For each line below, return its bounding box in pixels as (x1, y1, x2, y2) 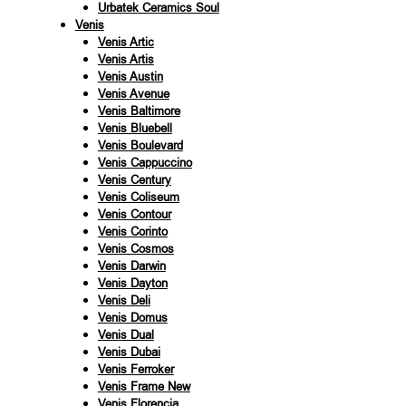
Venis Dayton (97, 275, 168, 291)
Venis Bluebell (97, 120, 172, 136)
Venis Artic (97, 34, 154, 50)
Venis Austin (97, 68, 163, 84)
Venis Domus (97, 309, 168, 325)
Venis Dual (97, 326, 154, 343)
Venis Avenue (97, 85, 169, 101)
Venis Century (97, 171, 171, 188)
